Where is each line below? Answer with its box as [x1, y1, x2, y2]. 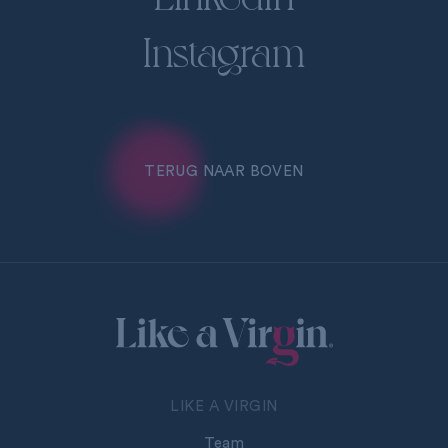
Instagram [143, 24, 305, 75]
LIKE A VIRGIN [170, 399, 278, 414]
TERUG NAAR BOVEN [144, 164, 304, 179]
